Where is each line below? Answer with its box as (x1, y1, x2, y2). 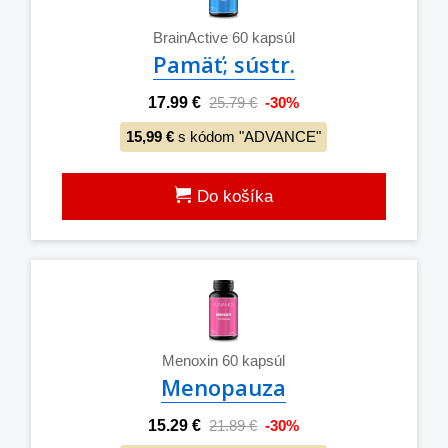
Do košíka (191, 186, 273, 206)
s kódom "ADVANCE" (174, 127, 322, 145)
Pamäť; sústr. (152, 48, 295, 79)
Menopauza (161, 371, 287, 402)
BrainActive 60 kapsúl (152, 28, 295, 46)
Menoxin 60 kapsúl (162, 351, 286, 369)
